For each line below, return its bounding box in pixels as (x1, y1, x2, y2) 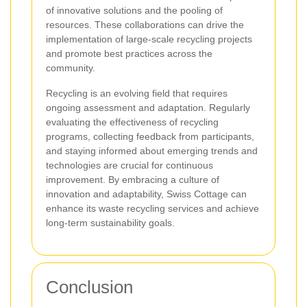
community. (46, 62, 95, 73)
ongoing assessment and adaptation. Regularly (46, 101, 250, 113)
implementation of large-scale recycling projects (46, 33, 252, 45)
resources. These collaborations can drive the (46, 19, 244, 30)
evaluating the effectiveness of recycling (46, 116, 219, 127)
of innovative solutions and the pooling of (46, 4, 223, 16)
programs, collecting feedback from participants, (46, 130, 254, 142)
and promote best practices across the (46, 47, 212, 59)
